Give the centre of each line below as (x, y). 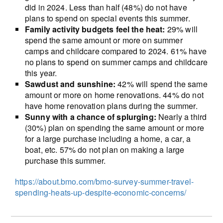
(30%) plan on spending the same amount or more (114, 127)
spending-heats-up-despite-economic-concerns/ (101, 192)
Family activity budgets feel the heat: (95, 29)
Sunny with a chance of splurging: (90, 116)
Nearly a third (181, 116)
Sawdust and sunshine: (70, 84)
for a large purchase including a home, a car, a (108, 138)
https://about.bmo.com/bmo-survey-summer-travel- (104, 181)
